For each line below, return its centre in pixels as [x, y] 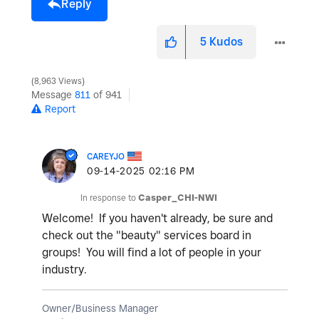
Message [53, 94]
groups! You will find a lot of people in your [152, 252]
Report [60, 109]
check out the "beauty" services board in [147, 235]
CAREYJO [106, 156]
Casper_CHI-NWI [178, 197]
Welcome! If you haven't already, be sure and [157, 218]
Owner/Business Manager [100, 308]
